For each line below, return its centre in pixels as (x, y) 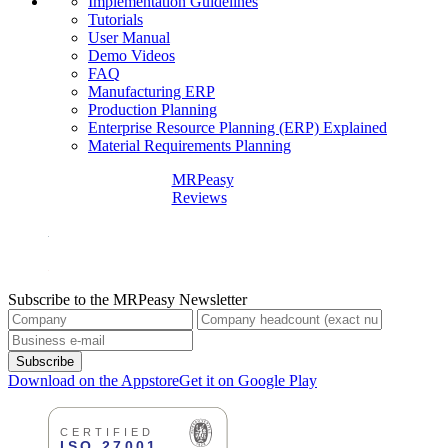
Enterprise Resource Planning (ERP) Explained (237, 128)
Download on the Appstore (93, 381)
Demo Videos (131, 56)
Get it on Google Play (248, 381)
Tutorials (115, 20)
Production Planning (152, 110)
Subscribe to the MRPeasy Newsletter (127, 300)
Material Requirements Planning (189, 146)
